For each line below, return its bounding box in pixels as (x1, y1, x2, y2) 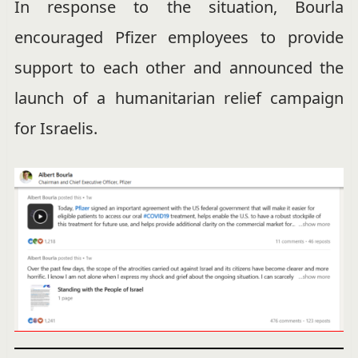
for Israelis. (14, 117, 97, 139)
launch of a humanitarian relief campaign (14, 86, 344, 109)
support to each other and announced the (14, 56, 344, 78)
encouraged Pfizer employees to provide (14, 26, 344, 48)
